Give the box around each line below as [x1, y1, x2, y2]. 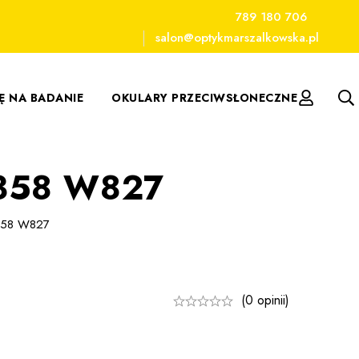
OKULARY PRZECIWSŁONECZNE [111, 89, 297, 106]
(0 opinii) [241, 291, 289, 309]
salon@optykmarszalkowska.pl [155, 29, 319, 47]
